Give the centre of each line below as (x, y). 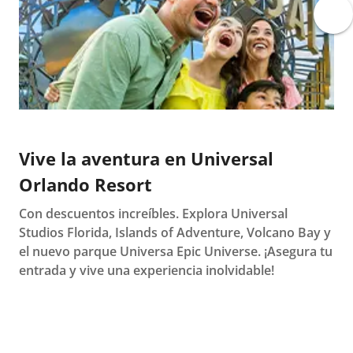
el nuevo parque (69, 252)
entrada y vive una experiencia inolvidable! (147, 271)
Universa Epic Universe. (192, 252)
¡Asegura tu (298, 252)
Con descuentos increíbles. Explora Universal (153, 214)
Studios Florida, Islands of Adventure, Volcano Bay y (175, 233)
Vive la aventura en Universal (146, 159)
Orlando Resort (85, 185)
